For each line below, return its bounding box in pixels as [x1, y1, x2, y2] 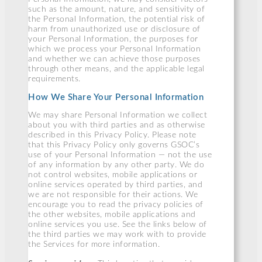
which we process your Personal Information [28, 44, 201, 53]
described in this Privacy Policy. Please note [28, 131, 196, 140]
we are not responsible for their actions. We [28, 191, 198, 199]
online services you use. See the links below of [28, 220, 207, 229]
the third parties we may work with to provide [28, 230, 206, 239]
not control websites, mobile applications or [28, 171, 197, 180]
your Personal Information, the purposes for [28, 35, 198, 43]
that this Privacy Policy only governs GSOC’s [28, 141, 199, 150]
